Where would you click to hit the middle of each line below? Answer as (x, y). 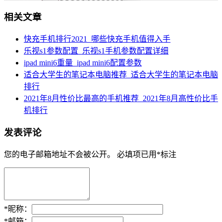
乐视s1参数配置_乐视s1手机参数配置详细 (96, 51)
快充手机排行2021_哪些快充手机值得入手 (97, 39)
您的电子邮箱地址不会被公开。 (59, 154)
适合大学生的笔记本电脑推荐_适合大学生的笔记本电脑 (121, 75)
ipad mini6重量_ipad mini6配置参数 (83, 63)
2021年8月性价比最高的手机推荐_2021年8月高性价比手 (121, 99)
